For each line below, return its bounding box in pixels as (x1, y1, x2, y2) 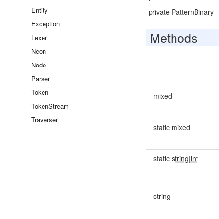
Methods (150, 28, 197, 46)
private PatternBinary (148, 7, 214, 17)
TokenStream (31, 101, 69, 110)
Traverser (31, 115, 58, 124)
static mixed (153, 122, 190, 132)
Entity (31, 5, 48, 15)
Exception (31, 19, 60, 28)
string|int (171, 153, 198, 163)
